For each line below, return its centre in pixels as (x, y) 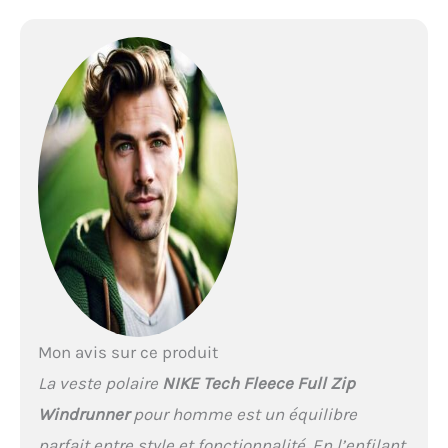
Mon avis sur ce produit (127, 351)
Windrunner (83, 413)
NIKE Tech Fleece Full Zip (258, 382)
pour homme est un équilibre (242, 413)
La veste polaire (99, 382)
